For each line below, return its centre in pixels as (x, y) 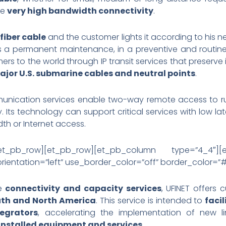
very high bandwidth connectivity (80, 11)
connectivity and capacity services (83, 188)
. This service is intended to (151, 200)
